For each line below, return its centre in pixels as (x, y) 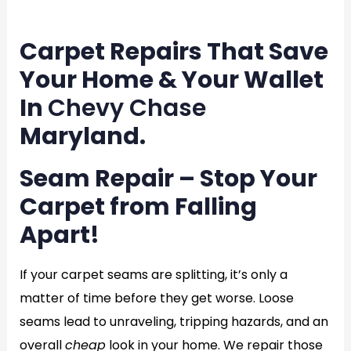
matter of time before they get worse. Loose (156, 298)
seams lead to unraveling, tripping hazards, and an (174, 322)
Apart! (59, 235)
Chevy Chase (127, 108)
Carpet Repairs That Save (174, 52)
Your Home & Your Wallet (171, 80)
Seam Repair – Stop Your (168, 179)
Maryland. (82, 136)
